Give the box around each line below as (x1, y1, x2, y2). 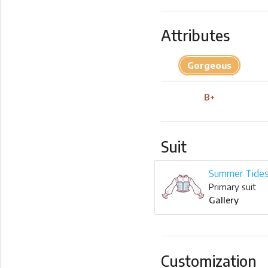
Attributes (160, 26, 230, 45)
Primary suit (208, 181, 256, 193)
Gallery (208, 194, 239, 206)
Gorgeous (187, 60, 232, 71)
